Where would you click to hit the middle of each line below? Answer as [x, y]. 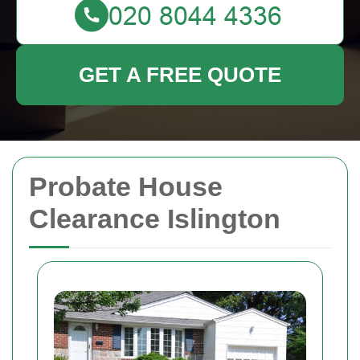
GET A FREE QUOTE [180, 75]
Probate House [126, 186]
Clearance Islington [155, 219]
